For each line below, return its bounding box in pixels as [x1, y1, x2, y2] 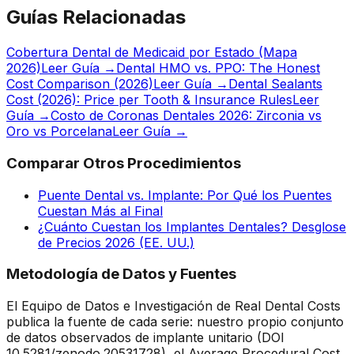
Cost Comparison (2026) [6, 76, 153, 92]
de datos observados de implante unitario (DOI [6, 330, 284, 346]
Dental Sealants [228, 76, 322, 92]
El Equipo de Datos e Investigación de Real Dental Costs [6, 298, 341, 314]
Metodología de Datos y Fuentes [6, 265, 236, 284]
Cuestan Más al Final [38, 202, 163, 219]
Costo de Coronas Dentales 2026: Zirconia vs [51, 107, 322, 124]
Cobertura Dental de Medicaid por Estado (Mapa [6, 44, 297, 61]
